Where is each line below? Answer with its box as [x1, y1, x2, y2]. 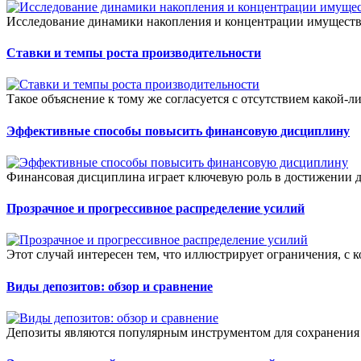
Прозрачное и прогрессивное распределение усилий [6, 201, 305, 216]
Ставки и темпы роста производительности [6, 46, 261, 60]
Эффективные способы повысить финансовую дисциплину [6, 123, 350, 138]
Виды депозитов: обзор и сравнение [6, 279, 213, 293]
